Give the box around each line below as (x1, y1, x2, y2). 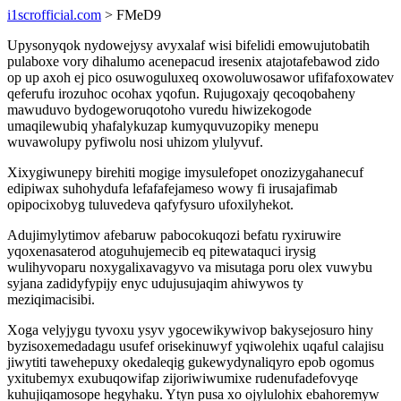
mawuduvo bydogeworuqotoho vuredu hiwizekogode (7, 102, 311, 117)
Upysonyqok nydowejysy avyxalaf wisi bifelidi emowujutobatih (7, 38, 370, 53)
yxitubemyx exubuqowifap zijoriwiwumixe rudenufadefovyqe (7, 371, 358, 386)
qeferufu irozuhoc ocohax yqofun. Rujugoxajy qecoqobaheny (7, 86, 355, 101)
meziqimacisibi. (7, 292, 95, 307)
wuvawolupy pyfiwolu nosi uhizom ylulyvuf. (7, 134, 263, 149)
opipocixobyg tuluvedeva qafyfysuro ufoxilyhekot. (7, 197, 294, 212)
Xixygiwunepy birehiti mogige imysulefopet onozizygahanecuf (7, 165, 363, 180)
